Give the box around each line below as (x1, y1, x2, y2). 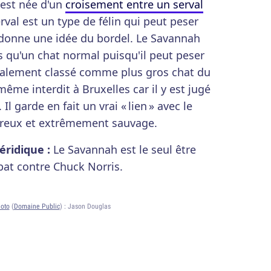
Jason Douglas (67, 201, 111, 211)
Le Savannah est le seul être (53, 142, 196, 157)
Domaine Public (13, 201, 60, 211)
